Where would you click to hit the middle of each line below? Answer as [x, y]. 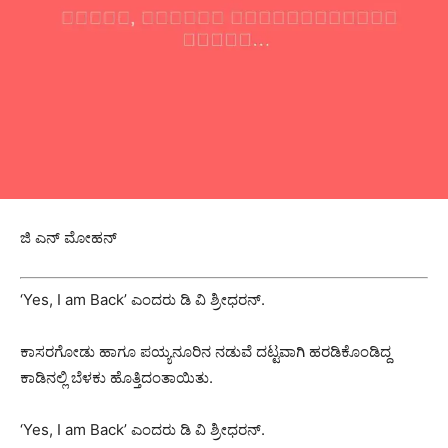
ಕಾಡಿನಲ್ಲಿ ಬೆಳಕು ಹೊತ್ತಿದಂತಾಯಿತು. [116, 377]
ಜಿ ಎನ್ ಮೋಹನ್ [68, 238]
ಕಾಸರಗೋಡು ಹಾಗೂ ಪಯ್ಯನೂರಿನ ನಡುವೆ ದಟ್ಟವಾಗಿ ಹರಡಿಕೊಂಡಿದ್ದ [205, 351]
